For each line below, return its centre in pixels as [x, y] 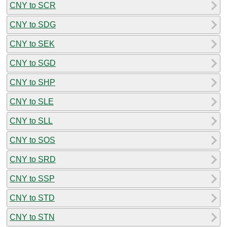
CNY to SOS [32, 140]
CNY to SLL [31, 121]
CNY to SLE [32, 101]
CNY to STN [32, 217]
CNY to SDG [33, 24]
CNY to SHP [32, 82]
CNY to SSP [32, 178]
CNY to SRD [33, 159]
